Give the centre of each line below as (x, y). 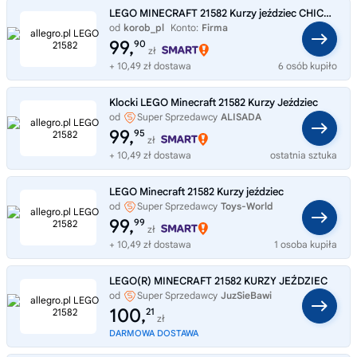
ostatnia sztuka (304, 155)
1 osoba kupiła (306, 244)
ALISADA (241, 116)
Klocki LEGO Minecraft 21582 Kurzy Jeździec (214, 102)
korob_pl (144, 27)
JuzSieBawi (246, 295)
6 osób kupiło (308, 65)
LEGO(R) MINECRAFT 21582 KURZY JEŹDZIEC (218, 280)
